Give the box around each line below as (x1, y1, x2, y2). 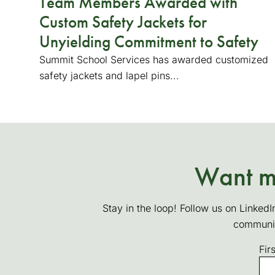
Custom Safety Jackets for (39, 12, 207, 32)
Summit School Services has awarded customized (39, 53, 268, 66)
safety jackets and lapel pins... (39, 69, 179, 82)
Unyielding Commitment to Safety (39, 31, 258, 52)
